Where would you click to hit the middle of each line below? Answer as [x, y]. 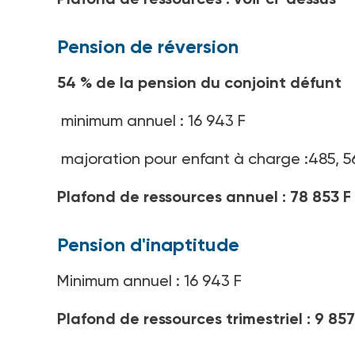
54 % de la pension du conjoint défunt [199, 83]
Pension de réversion [148, 47]
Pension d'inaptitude [148, 245]
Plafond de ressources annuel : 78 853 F [204, 197]
